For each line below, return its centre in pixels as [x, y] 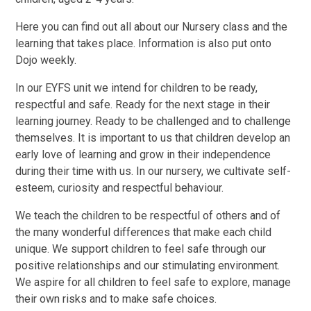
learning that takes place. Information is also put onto [144, 44]
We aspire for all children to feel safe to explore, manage [153, 283]
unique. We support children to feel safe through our [141, 249]
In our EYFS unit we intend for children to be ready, [137, 88]
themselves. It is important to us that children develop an [153, 138]
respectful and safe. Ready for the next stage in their [143, 105]
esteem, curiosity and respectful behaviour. [120, 188]
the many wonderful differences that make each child [144, 233]
